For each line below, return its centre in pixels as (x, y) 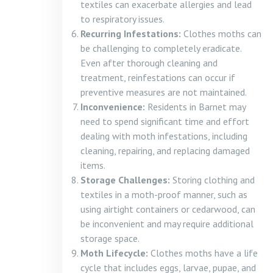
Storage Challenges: (125, 180)
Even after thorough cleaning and (149, 63)
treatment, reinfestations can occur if (158, 77)
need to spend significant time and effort (165, 121)
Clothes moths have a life (203, 253)
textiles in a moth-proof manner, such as (164, 194)
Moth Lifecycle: (114, 253)
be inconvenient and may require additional (167, 224)
